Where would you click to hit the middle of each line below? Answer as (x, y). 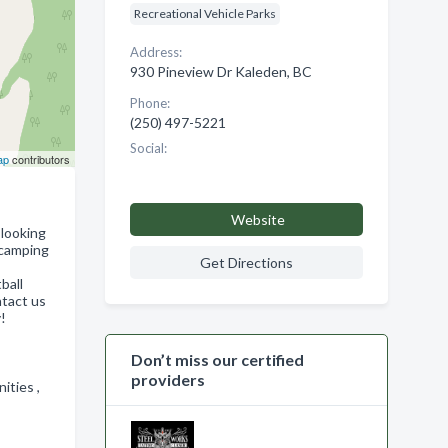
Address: (155, 52)
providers (167, 379)
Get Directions (246, 262)
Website (257, 219)
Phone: (149, 103)
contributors (39, 159)
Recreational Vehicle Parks (204, 13)
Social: (148, 148)
